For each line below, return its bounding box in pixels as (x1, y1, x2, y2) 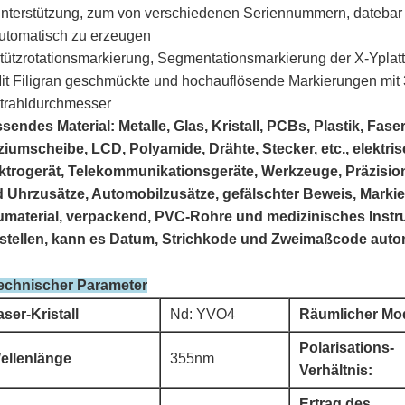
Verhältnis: (299, 363, 372, 378)
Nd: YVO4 (170, 306, 235, 322)
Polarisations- (299, 340, 394, 355)
